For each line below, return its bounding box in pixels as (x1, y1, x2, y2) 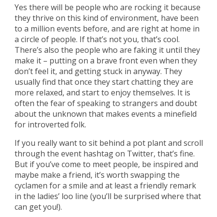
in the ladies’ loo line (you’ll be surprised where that (15, 191, 201, 201)
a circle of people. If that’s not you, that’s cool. (15, 34, 180, 45)
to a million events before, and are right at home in (15, 23, 200, 34)
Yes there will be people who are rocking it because (15, 2, 201, 13)
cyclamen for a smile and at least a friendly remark (15, 180, 196, 191)
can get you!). (15, 201, 62, 212)
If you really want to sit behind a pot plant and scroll (15, 138, 203, 148)
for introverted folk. (15, 119, 86, 130)
